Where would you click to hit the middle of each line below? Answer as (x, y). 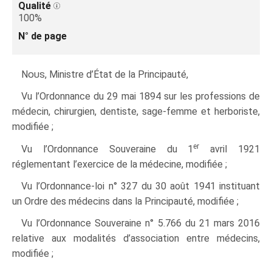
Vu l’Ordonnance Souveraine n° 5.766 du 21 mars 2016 (141, 223)
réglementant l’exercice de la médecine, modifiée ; (120, 164)
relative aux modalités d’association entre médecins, (136, 239)
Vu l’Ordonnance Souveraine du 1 (107, 149)
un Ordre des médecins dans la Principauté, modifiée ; (125, 201)
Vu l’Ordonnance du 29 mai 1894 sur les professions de (141, 97)
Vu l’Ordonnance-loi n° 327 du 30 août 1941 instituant (141, 186)
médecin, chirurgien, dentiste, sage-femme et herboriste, (136, 112)
